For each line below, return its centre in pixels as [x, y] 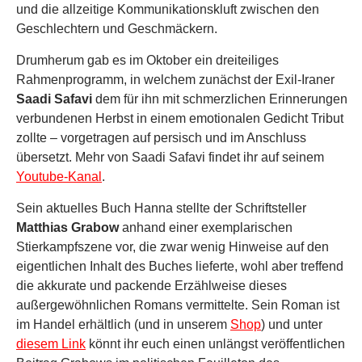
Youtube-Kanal [59, 177]
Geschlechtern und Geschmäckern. [117, 29]
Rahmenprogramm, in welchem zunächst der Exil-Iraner [175, 80]
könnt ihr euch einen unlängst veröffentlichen [215, 344]
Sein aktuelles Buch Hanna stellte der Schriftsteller [161, 208]
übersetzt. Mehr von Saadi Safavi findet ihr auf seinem [170, 158]
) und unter [292, 325]
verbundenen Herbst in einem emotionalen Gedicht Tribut [180, 119]
